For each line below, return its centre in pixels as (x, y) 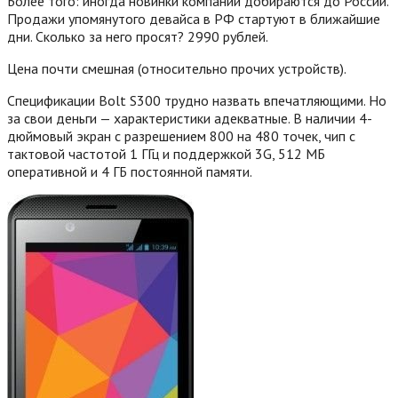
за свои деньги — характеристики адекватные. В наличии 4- (190, 118)
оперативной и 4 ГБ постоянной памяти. (130, 171)
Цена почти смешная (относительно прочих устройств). (177, 68)
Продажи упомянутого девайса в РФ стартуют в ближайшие (194, 18)
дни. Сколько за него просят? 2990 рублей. (139, 36)
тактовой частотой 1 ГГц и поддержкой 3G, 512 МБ (166, 153)
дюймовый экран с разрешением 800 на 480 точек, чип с (181, 135)
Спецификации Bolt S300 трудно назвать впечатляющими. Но (197, 100)
